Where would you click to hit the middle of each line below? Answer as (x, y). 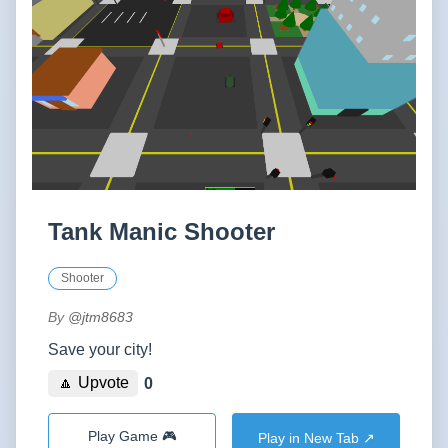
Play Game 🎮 (132, 437)
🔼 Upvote (93, 383)
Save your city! (100, 349)
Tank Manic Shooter (161, 231)
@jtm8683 (100, 316)
